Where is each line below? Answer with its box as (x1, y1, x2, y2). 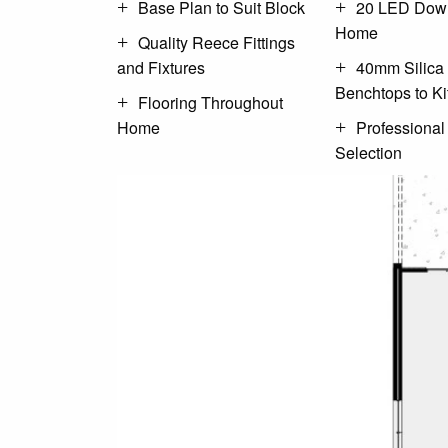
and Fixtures (117, 56, 205, 80)
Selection (335, 141, 402, 165)
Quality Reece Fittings (138, 31, 295, 55)
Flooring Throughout (138, 91, 283, 115)
